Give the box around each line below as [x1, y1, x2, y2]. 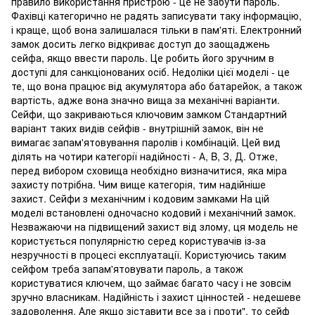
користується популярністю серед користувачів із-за [11, 233, 266, 247]
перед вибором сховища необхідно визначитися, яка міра [11, 163, 287, 177]
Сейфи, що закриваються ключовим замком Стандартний [11, 107, 287, 121]
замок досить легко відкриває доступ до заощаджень [11, 37, 270, 51]
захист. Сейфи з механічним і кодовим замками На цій [11, 191, 269, 205]
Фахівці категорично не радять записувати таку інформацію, [11, 8, 302, 22]
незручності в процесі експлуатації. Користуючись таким [11, 247, 286, 262]
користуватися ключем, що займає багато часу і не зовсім [11, 276, 291, 290]
